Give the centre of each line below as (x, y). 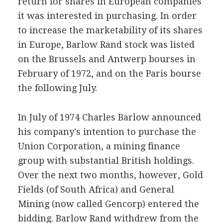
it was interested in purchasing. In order (107, 16)
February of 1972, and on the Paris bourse (109, 73)
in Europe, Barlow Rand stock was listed (106, 45)
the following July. (57, 88)
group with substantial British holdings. (106, 161)
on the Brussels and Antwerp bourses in (107, 59)
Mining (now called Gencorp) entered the (108, 204)
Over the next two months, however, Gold (110, 175)
